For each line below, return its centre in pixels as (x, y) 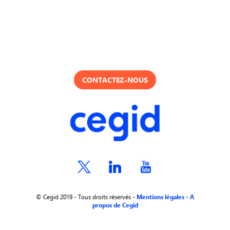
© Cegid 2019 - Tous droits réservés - (86, 196)
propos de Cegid (115, 205)
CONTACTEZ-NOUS (115, 80)
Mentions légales (160, 196)
